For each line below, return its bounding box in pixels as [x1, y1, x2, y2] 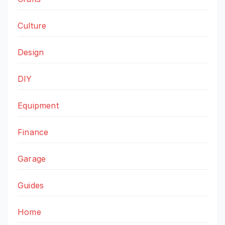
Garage [18, 154, 46, 164]
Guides [18, 180, 44, 191]
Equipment [18, 100, 59, 111]
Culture [18, 21, 47, 31]
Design [18, 47, 44, 58]
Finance [18, 127, 49, 138]
